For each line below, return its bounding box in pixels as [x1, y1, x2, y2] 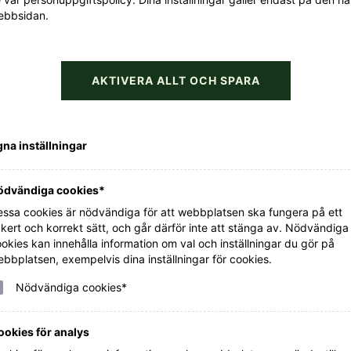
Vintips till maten [74, 285, 277, 313]
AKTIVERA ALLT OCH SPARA [91, 73, 260, 87]
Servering [33, 8, 120, 29]
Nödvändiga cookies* [16, 280, 127, 294]
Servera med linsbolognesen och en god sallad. [57, 45, 338, 61]
